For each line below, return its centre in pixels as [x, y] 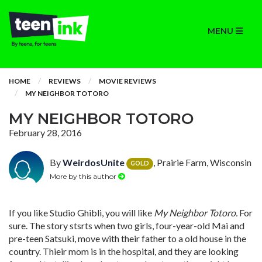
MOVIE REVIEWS [127, 81]
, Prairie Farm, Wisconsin [202, 162]
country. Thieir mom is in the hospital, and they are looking [124, 251]
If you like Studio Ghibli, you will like [81, 213]
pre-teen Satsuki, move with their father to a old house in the [127, 238]
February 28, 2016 [45, 132]
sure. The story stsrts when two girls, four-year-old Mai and [127, 225]
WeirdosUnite [94, 162]
